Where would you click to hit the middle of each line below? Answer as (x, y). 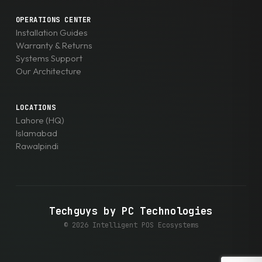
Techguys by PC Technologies (131, 211)
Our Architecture (48, 71)
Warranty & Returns (54, 46)
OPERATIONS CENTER (54, 20)
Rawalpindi (37, 146)
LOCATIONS (36, 108)
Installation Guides (51, 33)
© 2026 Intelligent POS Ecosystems (131, 225)
